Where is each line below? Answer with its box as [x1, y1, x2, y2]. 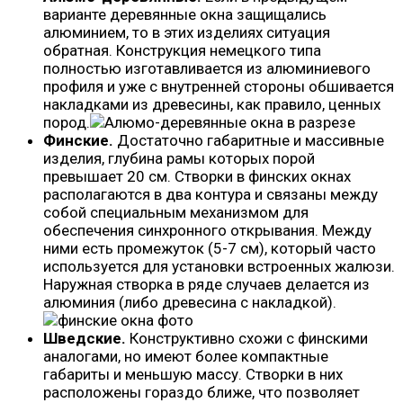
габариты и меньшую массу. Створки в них [43, 364, 343, 383]
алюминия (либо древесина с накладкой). [43, 292, 336, 311]
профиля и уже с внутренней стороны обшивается [43, 76, 394, 95]
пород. [43, 112, 90, 131]
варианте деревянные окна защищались [43, 4, 327, 23]
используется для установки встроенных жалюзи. [43, 256, 395, 275]
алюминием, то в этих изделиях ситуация [43, 22, 330, 41]
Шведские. [43, 328, 126, 347]
